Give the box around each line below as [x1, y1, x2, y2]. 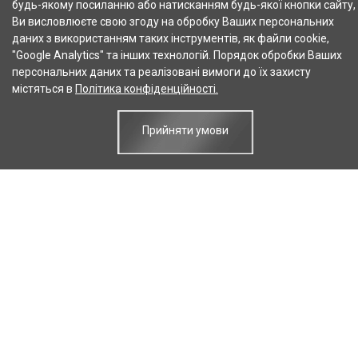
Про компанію [59, 276, 138, 290]
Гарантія [227, 309, 272, 324]
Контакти [227, 276, 278, 290]
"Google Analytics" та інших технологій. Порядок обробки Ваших [12, 49, 342, 62]
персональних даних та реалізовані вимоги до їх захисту [12, 66, 311, 78]
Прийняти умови [141, 124, 229, 137]
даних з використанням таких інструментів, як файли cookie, [12, 32, 329, 45]
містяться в [12, 82, 75, 95]
